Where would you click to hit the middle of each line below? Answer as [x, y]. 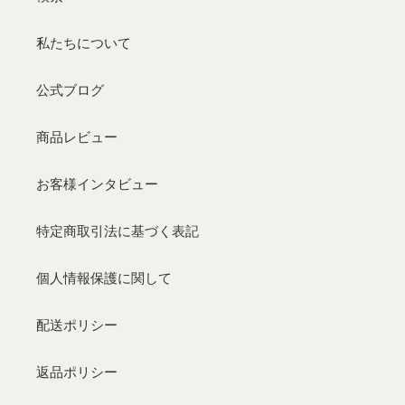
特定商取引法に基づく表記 [118, 231]
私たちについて [84, 43]
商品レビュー [77, 137]
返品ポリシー [77, 372]
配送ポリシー [77, 325]
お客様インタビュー [97, 184]
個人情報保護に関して [104, 278]
